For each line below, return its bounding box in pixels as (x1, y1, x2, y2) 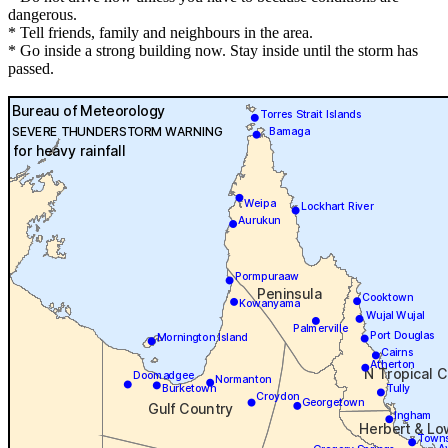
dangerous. (8, 6, 77, 24)
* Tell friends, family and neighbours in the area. (8, 24, 313, 42)
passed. (8, 60, 54, 78)
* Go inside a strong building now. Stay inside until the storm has (8, 42, 418, 60)
